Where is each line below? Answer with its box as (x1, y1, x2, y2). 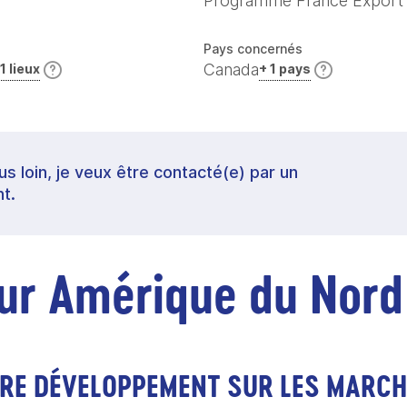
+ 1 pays (259, 61, 311, 76)
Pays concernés (203, 41, 303, 56)
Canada (203, 59, 259, 79)
